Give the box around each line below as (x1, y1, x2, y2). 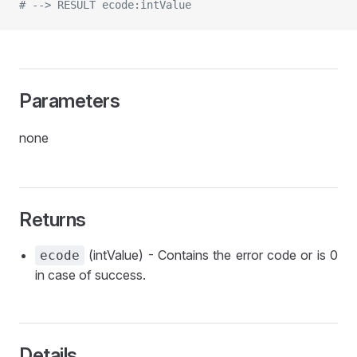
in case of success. (35, 267, 146, 283)
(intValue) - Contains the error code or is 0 (84, 247, 338, 263)
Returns (19, 208, 86, 231)
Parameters (19, 89, 120, 112)
